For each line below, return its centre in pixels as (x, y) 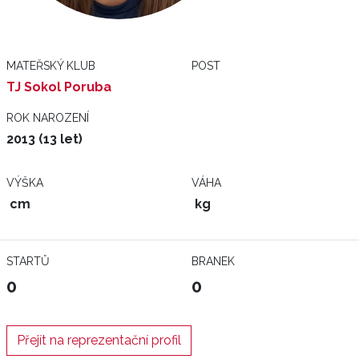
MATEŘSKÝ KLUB (51, 66)
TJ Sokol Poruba (59, 87)
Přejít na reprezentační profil (99, 340)
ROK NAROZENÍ (48, 118)
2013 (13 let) (44, 139)
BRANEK (213, 261)
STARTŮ (28, 261)
